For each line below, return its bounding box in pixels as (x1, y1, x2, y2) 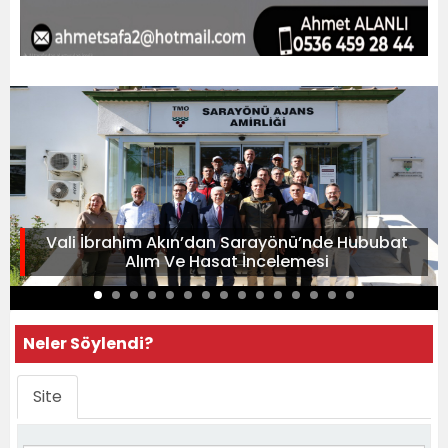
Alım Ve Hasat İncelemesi (124, 249, 329, 273)
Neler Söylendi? (23, 331, 153, 355)
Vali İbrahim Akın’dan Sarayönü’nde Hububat (45, 230, 408, 254)
